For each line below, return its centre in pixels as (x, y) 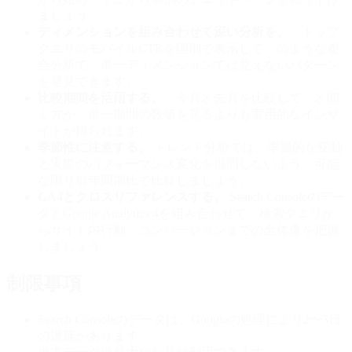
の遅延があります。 (94, 335)
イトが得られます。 (94, 130)
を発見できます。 (88, 81)
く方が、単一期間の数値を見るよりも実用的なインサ (189, 114)
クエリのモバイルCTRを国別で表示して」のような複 (189, 48)
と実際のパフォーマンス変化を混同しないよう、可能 (189, 163)
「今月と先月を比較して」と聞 (251, 97)
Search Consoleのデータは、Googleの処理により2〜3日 (189, 319)
